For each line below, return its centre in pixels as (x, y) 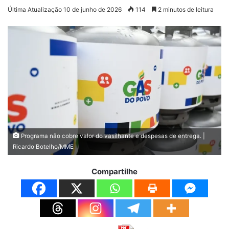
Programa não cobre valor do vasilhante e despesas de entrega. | (112, 136)
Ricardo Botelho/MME (43, 146)
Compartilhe (114, 171)
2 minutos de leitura (185, 10)
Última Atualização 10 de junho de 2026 (65, 10)
